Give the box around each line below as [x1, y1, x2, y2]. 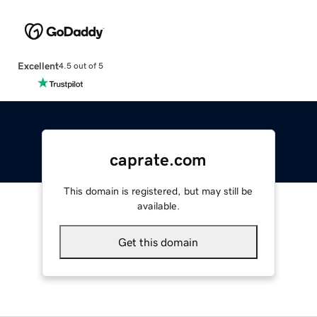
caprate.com [110, 151, 207, 168]
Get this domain [118, 236, 199, 248]
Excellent [17, 60, 59, 71]
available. [137, 200, 180, 211]
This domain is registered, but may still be [64, 185, 253, 196]
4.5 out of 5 [58, 62, 103, 71]
